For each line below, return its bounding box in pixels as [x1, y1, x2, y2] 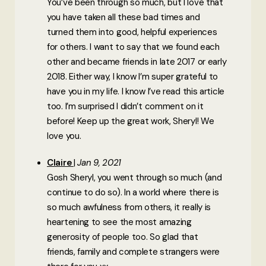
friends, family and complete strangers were [47, 245, 220, 258]
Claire [47, 156, 74, 169]
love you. [47, 129, 81, 142]
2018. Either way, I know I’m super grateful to [47, 70, 218, 83]
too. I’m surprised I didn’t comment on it [47, 100, 204, 112]
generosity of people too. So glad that [47, 230, 198, 243]
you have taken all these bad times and [47, 11, 200, 23]
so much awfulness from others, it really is [47, 201, 211, 213]
